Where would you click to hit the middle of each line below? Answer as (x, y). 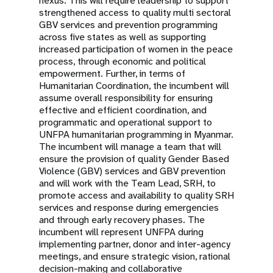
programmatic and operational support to (126, 122)
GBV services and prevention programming (128, 25)
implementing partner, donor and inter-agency (135, 244)
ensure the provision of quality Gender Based (134, 159)
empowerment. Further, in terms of (112, 73)
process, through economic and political (122, 61)
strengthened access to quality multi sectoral (135, 12)
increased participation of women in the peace (136, 49)
